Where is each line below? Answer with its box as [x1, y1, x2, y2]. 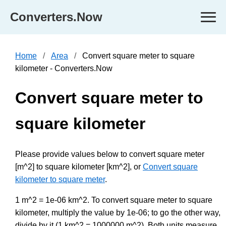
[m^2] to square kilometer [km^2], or [15, 162, 143, 171]
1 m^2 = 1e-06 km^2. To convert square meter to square [15, 195, 212, 204]
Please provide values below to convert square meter [15, 149, 204, 158]
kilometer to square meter [15, 175, 105, 184]
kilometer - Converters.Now [15, 64, 112, 73]
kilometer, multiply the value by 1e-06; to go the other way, [15, 208, 220, 217]
